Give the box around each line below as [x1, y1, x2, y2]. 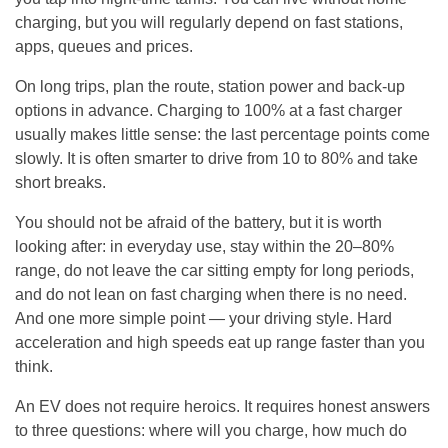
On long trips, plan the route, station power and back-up [15, 78, 405, 96]
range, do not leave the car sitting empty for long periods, [15, 262, 414, 280]
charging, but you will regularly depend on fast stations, [15, 14, 403, 32]
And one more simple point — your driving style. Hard [15, 310, 392, 328]
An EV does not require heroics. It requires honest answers [15, 398, 430, 416]
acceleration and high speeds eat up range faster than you [15, 334, 425, 352]
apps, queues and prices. [15, 38, 193, 56]
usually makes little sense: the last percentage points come [15, 126, 430, 144]
